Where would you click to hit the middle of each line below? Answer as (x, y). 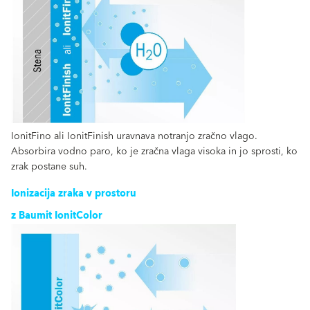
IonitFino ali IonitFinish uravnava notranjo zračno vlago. (134, 137)
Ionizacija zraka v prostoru (74, 194)
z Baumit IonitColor (57, 216)
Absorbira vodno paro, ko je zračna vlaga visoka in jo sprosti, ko (154, 152)
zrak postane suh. (49, 167)
